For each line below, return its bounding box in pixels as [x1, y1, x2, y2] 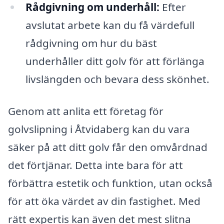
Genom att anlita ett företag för [8, 103, 163, 118]
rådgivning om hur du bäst [25, 35, 157, 50]
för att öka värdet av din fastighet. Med [8, 193, 200, 208]
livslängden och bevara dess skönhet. [25, 71, 209, 86]
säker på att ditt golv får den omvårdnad [8, 139, 207, 154]
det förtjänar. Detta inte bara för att [8, 157, 183, 172]
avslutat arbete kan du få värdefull [25, 17, 194, 32]
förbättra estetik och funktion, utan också [8, 175, 212, 190]
